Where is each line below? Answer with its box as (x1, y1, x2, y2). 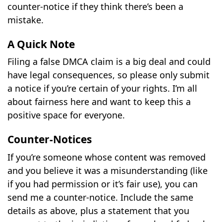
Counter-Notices (7, 132, 92, 147)
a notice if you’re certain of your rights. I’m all (7, 82, 198, 95)
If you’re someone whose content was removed (7, 151, 206, 163)
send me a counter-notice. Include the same (7, 191, 194, 203)
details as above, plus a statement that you (7, 204, 190, 217)
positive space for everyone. (7, 109, 125, 121)
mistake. (7, 13, 44, 26)
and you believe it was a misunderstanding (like (7, 164, 208, 176)
